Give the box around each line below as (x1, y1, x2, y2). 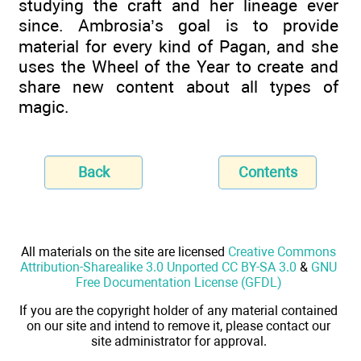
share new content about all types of (19, 77, 338, 98)
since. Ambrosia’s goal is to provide (19, 15, 338, 36)
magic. (19, 97, 69, 118)
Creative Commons (228, 243, 336, 259)
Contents (238, 163, 297, 180)
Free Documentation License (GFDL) (75, 274, 282, 290)
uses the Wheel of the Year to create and (19, 56, 338, 77)
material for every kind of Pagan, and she (19, 36, 338, 57)
